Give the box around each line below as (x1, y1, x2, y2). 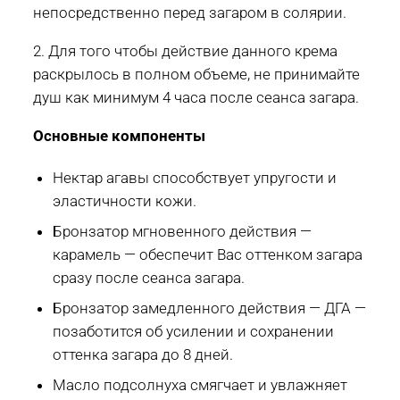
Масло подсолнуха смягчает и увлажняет (53, 375, 348, 394)
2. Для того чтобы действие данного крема (33, 41, 337, 60)
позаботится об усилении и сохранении (53, 321, 335, 340)
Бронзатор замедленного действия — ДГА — (53, 298, 367, 317)
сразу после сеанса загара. (53, 268, 246, 287)
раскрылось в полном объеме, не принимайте (33, 64, 360, 83)
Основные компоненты (33, 126, 205, 145)
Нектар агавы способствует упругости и (53, 168, 337, 187)
